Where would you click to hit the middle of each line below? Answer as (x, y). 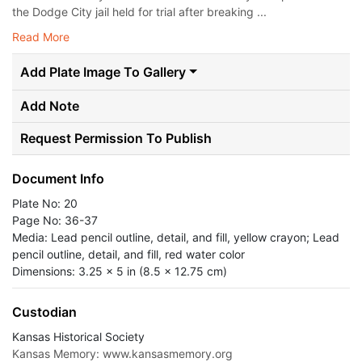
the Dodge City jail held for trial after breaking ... (139, 12)
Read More (41, 37)
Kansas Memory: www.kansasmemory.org (122, 354)
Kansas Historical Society (78, 337)
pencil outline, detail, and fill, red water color (128, 254)
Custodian (44, 312)
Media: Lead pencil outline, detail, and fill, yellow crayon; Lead (176, 237)
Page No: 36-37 (55, 220)
